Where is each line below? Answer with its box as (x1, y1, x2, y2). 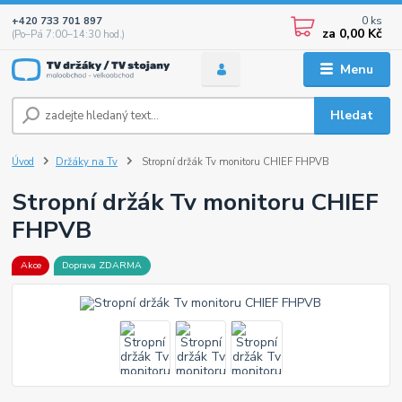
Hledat (330, 106, 374, 124)
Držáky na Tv (56, 154, 118, 169)
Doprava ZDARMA (62, 258, 143, 273)
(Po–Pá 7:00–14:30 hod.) (12, 27, 126, 41)
